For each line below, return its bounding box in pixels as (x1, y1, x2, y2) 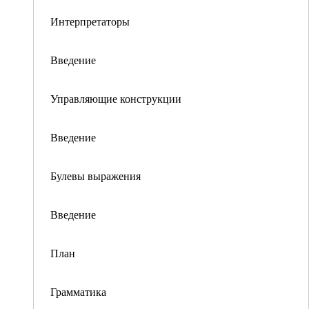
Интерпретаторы (50, 14, 130, 28)
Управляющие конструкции (50, 91, 181, 106)
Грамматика (50, 284, 106, 299)
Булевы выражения (50, 168, 141, 183)
